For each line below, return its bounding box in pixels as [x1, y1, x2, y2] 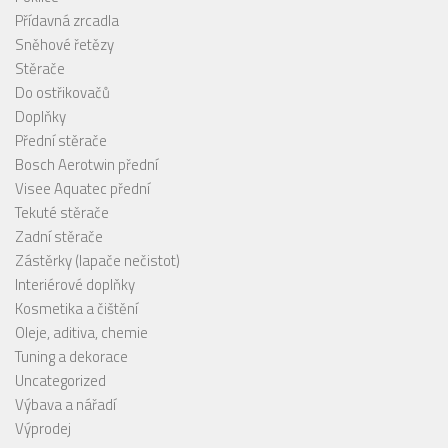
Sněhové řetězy [15, 33, 114, 57]
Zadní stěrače [15, 225, 103, 249]
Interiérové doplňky [15, 273, 135, 297]
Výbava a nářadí [15, 393, 116, 417]
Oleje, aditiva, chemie [15, 321, 148, 345]
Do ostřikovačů [15, 81, 110, 105]
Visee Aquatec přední [15, 177, 150, 201]
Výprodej [15, 417, 71, 441]
